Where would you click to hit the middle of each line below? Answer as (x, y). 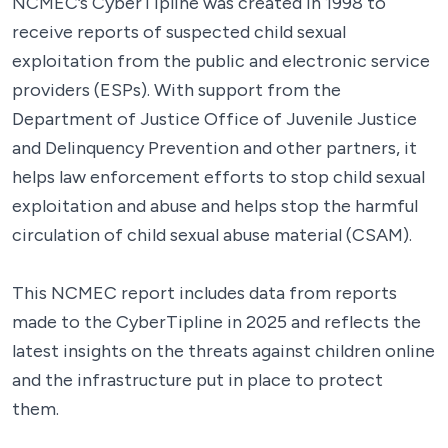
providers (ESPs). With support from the (176, 90)
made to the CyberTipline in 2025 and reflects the (216, 322)
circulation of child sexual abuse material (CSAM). (214, 235)
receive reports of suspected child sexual (179, 32)
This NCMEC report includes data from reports (204, 293)
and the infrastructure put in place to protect (197, 380)
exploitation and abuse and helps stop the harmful (215, 206)
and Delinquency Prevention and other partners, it (214, 148)
